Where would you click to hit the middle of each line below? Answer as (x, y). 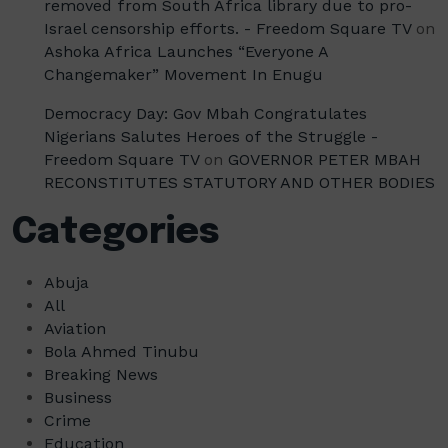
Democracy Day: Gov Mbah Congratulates (205, 113)
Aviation (75, 328)
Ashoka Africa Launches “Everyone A (186, 51)
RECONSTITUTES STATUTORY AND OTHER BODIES (239, 182)
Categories (116, 233)
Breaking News (101, 374)
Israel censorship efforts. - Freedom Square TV (227, 28)
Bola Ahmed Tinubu (121, 351)
